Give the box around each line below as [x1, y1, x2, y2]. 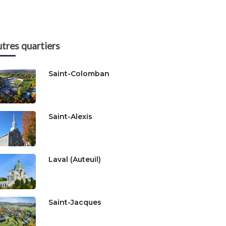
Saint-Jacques [48, 197, 101, 207]
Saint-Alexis [48, 111, 92, 121]
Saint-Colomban [48, 69, 109, 78]
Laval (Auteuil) [48, 154, 101, 164]
